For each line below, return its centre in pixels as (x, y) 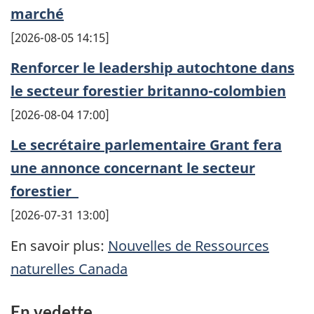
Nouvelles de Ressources (189, 246)
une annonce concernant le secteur (133, 168)
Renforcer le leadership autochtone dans (152, 67)
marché (37, 13)
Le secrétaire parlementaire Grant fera (146, 144)
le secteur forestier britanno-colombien (148, 90)
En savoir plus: (59, 246)
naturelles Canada (69, 269)
